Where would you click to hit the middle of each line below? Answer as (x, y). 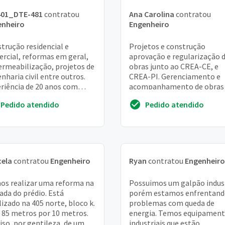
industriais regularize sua (172, 106)
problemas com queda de (172, 203)
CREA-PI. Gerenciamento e (175, 76)
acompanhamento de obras (177, 86)
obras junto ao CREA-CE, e (174, 66)
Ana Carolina (152, 14)
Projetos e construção (167, 46)
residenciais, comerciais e (172, 96)
